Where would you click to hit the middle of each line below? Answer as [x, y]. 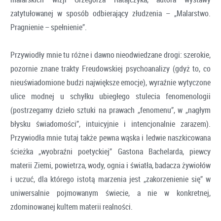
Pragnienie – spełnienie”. [49, 27]
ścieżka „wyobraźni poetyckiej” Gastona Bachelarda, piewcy [110, 151]
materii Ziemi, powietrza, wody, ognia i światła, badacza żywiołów [110, 165]
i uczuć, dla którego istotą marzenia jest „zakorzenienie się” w [110, 179]
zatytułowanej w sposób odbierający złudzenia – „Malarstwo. [110, 13]
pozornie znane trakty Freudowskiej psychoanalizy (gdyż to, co [110, 68]
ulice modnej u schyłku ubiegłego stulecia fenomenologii [110, 96]
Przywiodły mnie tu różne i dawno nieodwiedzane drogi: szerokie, [110, 55]
